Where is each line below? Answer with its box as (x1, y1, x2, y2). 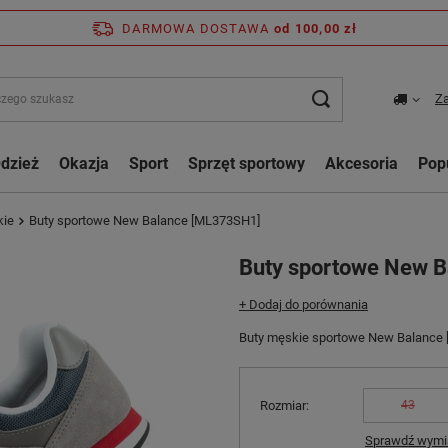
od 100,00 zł (274, 20, 358, 36)
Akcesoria (325, 154, 398, 173)
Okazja (59, 154, 109, 173)
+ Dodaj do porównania (239, 297, 368, 312)
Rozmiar (260, 397, 306, 413)
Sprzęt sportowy (188, 154, 305, 173)
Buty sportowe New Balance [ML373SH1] (29, 213, 260, 228)
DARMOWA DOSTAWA (122, 20, 270, 36)
